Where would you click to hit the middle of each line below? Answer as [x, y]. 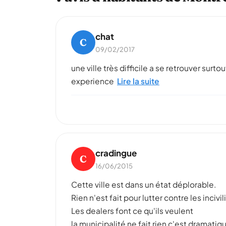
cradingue [116, 153]
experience [93, 81]
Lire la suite [138, 81]
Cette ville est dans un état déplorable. [144, 184]
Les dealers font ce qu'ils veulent [132, 211]
